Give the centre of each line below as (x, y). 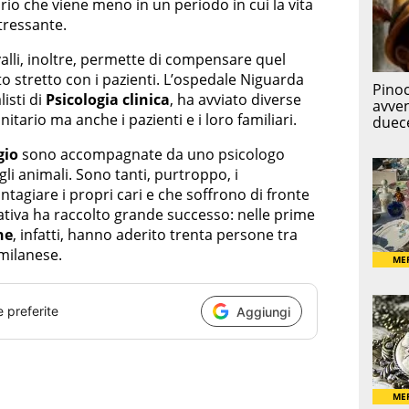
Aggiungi (263, 311)
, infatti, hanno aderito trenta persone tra (155, 235)
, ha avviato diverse (236, 100)
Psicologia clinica (108, 100)
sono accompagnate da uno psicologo (152, 155)
